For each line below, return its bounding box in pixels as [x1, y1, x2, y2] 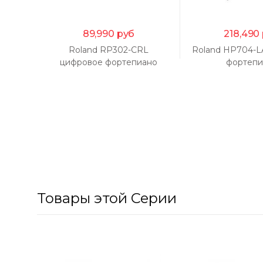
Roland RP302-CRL [69, 44, 149, 55]
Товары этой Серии [37, 189, 177, 207]
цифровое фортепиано [60, 56, 157, 68]
